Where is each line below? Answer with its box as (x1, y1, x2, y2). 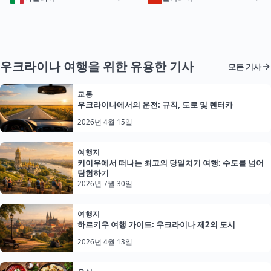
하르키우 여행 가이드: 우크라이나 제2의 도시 (77, 219, 235, 230)
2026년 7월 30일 (77, 179, 132, 189)
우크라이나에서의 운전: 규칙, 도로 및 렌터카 (77, 99, 233, 111)
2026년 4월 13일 (77, 237, 132, 247)
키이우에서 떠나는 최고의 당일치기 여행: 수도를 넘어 (77, 157, 264, 169)
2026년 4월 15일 (77, 117, 132, 127)
